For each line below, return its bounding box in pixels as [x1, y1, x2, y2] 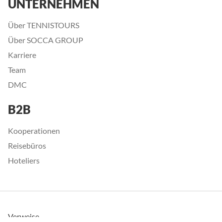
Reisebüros [8, 141, 46, 151]
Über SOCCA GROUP [8, 35, 83, 45]
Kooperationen [8, 126, 60, 136]
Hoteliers [8, 156, 40, 166]
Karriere [8, 50, 36, 60]
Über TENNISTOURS [8, 20, 79, 30]
